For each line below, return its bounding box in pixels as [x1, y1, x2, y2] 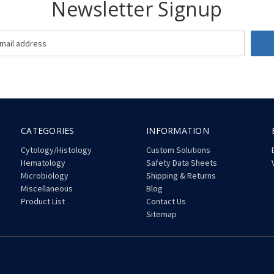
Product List [21, 195, 65, 207]
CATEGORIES [21, 124, 75, 136]
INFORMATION [146, 124, 209, 136]
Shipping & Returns [146, 169, 217, 181]
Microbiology [21, 169, 69, 181]
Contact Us [146, 195, 187, 207]
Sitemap [146, 208, 177, 220]
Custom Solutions [146, 144, 211, 155]
